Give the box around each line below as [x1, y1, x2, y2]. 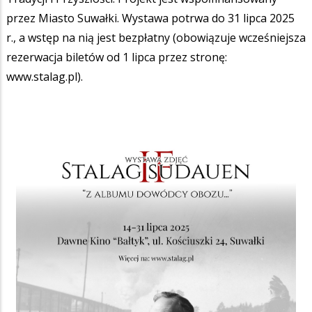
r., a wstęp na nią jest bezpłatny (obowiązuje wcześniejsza [6, 29, 306, 45]
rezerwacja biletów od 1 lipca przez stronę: [6, 49, 227, 65]
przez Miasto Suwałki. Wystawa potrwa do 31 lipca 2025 [6, 10, 295, 26]
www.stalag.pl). [6, 68, 83, 84]
